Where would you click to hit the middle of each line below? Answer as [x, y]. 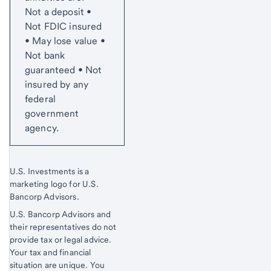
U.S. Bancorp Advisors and [60, 214]
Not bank [45, 55]
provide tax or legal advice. [61, 239]
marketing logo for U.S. [54, 184]
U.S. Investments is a [50, 171]
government [52, 113]
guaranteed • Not [64, 70]
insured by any [57, 84]
